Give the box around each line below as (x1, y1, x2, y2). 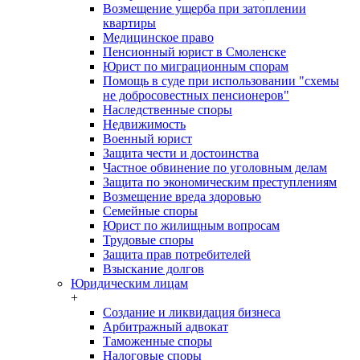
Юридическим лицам (71, 276, 188, 290)
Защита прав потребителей (103, 247, 251, 261)
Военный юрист (103, 132, 192, 145)
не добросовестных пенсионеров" (103, 88, 289, 102)
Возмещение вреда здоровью (103, 190, 261, 203)
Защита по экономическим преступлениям (103, 175, 337, 189)
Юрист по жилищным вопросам (103, 219, 280, 232)
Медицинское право (103, 31, 214, 44)
